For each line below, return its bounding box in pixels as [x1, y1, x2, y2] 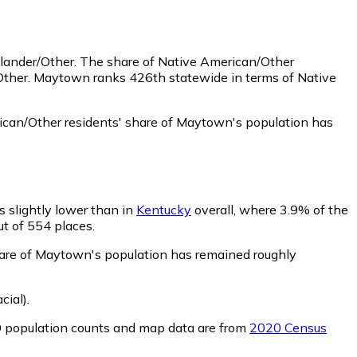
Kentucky [136, 201, 191, 218]
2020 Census [249, 319, 327, 335]
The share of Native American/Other [80, 53, 294, 69]
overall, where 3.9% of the [191, 201, 348, 218]
